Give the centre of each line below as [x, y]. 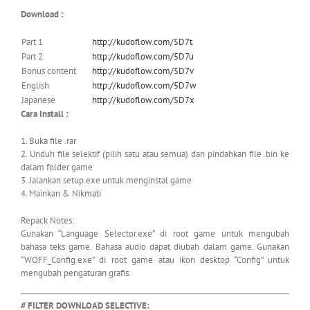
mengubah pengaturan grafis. [76, 273]
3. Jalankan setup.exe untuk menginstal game [106, 180]
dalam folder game [57, 167]
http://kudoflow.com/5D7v [143, 71]
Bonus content [49, 71]
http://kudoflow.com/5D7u [143, 56]
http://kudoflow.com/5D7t [142, 42]
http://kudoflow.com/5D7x [143, 100]
